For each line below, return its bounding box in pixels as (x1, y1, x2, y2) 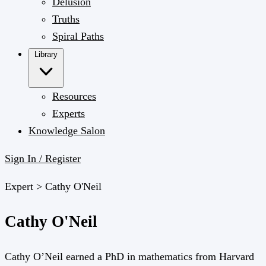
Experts (52, 107, 85, 119)
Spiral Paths (52, 30, 104, 42)
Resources (52, 90, 96, 102)
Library (34, 50, 58, 59)
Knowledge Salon (28, 125, 105, 137)
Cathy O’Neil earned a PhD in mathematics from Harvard (5, 250, 254, 262)
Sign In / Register (5, 153, 81, 164)
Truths (52, 13, 80, 25)
